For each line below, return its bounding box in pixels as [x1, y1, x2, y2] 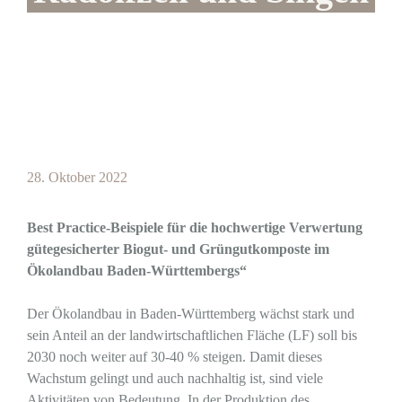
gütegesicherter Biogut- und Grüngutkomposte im [27, 241, 329, 257]
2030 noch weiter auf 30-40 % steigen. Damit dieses [27, 349, 322, 364]
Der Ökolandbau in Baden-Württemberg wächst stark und [27, 306, 354, 321]
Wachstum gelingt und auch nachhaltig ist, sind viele [27, 371, 323, 386]
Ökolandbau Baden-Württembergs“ [27, 263, 247, 278]
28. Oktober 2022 [27, 170, 127, 185]
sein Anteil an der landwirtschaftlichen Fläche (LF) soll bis [27, 328, 357, 343]
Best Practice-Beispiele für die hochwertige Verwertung [27, 220, 363, 235]
